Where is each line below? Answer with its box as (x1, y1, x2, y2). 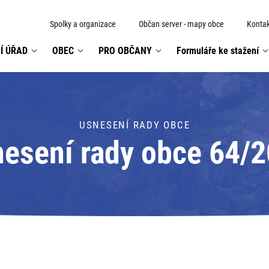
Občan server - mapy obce (139, 19, 224, 29)
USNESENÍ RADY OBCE (79, 119, 190, 131)
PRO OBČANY (98, 44, 152, 56)
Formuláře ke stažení (177, 44, 259, 56)
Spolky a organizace (50, 19, 116, 29)
